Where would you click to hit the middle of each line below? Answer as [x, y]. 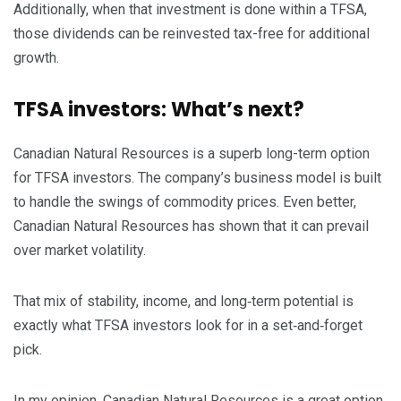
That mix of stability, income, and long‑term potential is [183, 302]
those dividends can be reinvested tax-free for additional [192, 34]
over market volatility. [80, 251]
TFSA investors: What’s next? [159, 110]
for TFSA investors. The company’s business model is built [197, 178]
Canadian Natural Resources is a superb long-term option [192, 154]
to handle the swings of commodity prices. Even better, [185, 202]
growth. [36, 58]
